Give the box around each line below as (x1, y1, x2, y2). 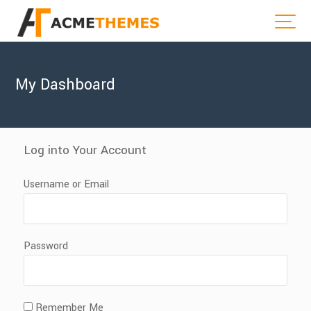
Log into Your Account (24, 142, 147, 159)
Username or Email (24, 176, 110, 192)
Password (24, 238, 69, 253)
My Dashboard (15, 74, 116, 96)
